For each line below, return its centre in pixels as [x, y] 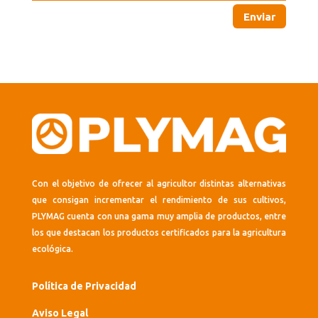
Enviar [260, 16]
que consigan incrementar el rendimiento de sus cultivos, [159, 200]
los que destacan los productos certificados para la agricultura [159, 233]
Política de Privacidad [84, 286]
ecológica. [52, 249]
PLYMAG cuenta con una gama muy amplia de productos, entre [159, 216]
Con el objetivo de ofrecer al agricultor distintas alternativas [159, 184]
